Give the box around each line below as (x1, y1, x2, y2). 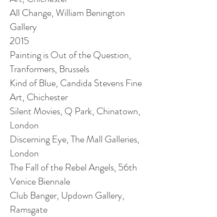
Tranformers (10, 62, 55, 76)
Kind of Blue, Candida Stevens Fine (10, 76, 142, 90)
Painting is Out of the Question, (10, 48, 131, 62)
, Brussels (55, 62, 89, 76)
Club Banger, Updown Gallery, (10, 188, 124, 202)
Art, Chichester (10, 90, 70, 104)
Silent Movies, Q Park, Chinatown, (10, 104, 140, 118)
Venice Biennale (10, 174, 70, 188)
